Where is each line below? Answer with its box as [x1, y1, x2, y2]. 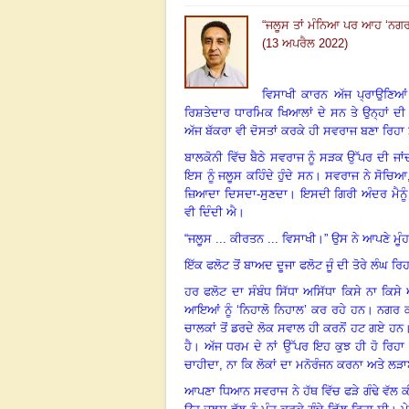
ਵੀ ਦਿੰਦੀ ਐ [184, 204, 236, 219]
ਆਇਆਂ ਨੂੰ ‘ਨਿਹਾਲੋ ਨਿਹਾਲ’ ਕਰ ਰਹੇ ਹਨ [184, 302, 365, 317]
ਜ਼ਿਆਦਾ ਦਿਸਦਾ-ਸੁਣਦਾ [184, 186, 288, 201]
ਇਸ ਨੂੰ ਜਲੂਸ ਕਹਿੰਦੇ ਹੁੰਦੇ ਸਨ [184, 168, 313, 183]
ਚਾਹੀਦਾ [184, 357, 219, 372]
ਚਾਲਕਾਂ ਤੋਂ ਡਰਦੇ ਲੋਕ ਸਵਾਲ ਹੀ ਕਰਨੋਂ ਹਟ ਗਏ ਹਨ [184, 320, 404, 335]
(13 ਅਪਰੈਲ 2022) [262, 36, 348, 50]
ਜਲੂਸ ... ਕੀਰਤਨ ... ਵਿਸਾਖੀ [188, 231, 316, 246]
